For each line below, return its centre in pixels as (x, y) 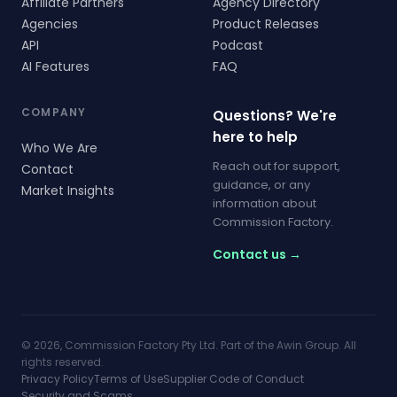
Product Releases (266, 24)
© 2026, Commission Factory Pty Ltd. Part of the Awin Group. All (189, 345)
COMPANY (54, 112)
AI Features (55, 66)
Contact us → (257, 254)
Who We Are (59, 148)
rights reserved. (62, 362)
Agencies (50, 24)
